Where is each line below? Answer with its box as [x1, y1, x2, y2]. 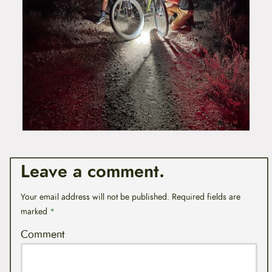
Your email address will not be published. [20, 191, 169, 203]
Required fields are [171, 191, 240, 203]
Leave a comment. [20, 159, 165, 185]
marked [20, 205, 50, 218]
